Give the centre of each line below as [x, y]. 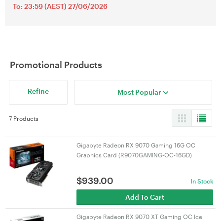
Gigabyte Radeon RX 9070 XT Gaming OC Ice [139, 217]
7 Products [24, 118]
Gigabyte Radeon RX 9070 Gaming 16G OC [136, 145]
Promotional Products [56, 65]
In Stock [202, 181]
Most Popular [140, 92]
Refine [38, 91]
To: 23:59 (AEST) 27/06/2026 [60, 6]
